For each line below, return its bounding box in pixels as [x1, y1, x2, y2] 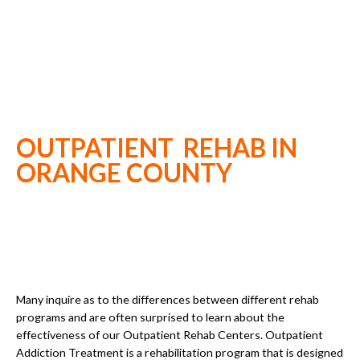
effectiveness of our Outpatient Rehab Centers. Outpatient [16, 327, 323, 342]
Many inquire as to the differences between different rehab [16, 292, 319, 306]
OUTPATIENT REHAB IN [16, 133, 297, 164]
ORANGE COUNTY [16, 157, 232, 189]
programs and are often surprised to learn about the [16, 309, 284, 324]
